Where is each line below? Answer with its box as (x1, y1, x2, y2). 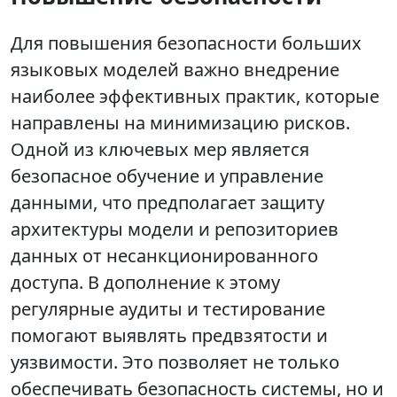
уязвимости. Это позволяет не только (11, 350, 339, 375)
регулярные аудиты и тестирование (11, 297, 325, 322)
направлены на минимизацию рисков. (11, 111, 350, 136)
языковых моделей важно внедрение (11, 58, 339, 82)
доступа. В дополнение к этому (11, 270, 280, 295)
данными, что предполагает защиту (11, 191, 324, 215)
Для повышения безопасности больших (11, 31, 362, 56)
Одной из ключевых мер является (11, 137, 309, 162)
